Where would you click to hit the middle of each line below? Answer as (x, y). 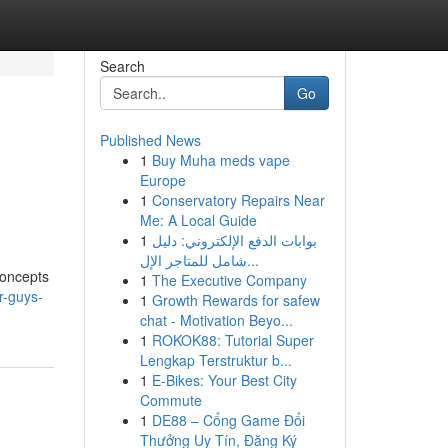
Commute (170, 400)
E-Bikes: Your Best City (224, 380)
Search (122, 66)
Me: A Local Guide (198, 220)
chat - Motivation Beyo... (216, 320)
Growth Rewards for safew (235, 300)
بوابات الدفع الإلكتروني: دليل (234, 240)
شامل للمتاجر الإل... (252, 260)
